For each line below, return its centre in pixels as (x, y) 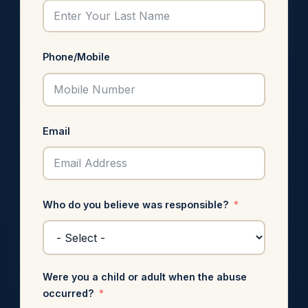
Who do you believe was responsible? (135, 204)
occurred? (68, 293)
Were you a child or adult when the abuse (144, 276)
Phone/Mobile (76, 57)
